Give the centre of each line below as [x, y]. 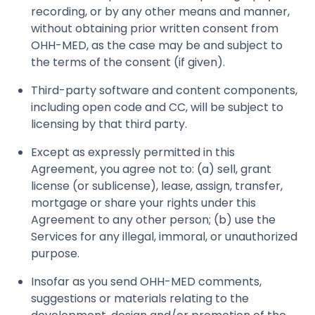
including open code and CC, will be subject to [157, 107]
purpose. [55, 253]
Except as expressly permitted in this [133, 152]
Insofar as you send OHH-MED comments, [146, 281]
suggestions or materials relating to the [140, 298]
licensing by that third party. [109, 124]
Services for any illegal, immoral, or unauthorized [164, 236]
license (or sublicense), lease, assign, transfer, [157, 186]
